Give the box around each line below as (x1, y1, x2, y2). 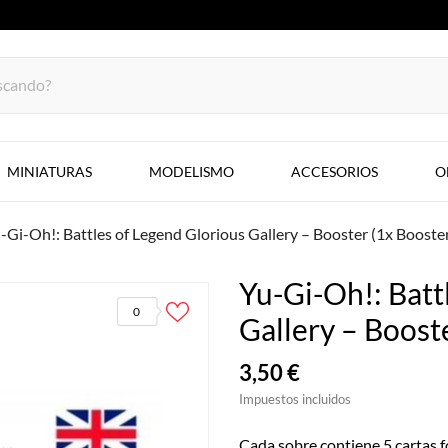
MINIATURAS (7, 163, 92, 180)
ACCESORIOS (291, 163, 378, 180)
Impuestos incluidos (239, 391, 351, 407)
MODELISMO (149, 163, 234, 180)
